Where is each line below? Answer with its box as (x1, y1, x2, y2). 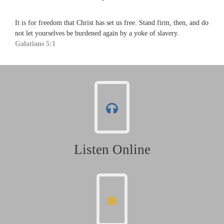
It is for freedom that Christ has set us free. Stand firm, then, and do (15, 18, 208, 26)
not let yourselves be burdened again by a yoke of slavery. (15, 29, 179, 37)
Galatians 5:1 (15, 39, 55, 47)
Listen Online (73, 142, 150, 157)
